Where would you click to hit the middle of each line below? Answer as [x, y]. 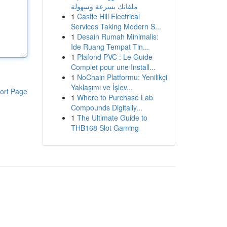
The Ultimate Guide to [112, 118]
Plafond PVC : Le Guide [115, 57]
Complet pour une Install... [113, 67]
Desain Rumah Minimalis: [118, 36]
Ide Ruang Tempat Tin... [110, 47]
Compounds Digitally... [106, 107]
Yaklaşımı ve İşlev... [102, 87]
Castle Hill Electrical [108, 16]
